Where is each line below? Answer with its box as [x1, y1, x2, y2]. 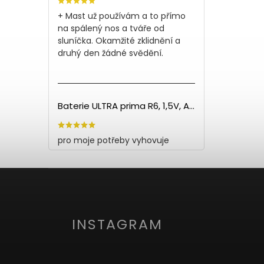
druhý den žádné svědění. [58, 47, 163, 60]
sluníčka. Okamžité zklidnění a [58, 35, 180, 47]
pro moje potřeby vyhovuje [58, 134, 169, 147]
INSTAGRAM [72, 214, 163, 234]
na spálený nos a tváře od [58, 22, 164, 35]
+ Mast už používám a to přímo [58, 10, 186, 22]
